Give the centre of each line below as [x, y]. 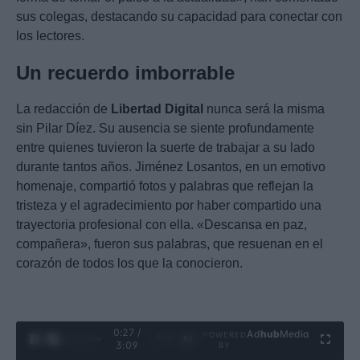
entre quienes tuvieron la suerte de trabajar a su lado [166, 147]
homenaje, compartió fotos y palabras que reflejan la [165, 186]
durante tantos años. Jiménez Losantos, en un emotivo [171, 166]
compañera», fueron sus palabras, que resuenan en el [170, 243]
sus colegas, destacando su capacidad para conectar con [179, 16]
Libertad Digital [157, 108]
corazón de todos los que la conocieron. [129, 263]
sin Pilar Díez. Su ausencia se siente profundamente [165, 128]
